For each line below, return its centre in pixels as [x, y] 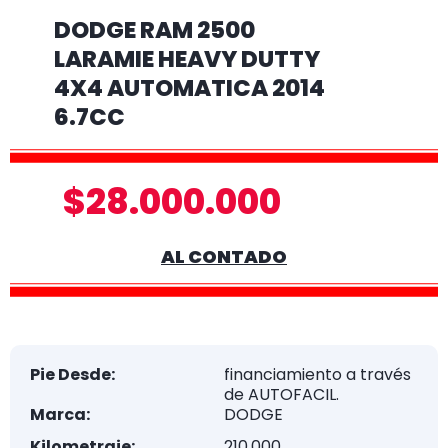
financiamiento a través [317, 374]
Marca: [60, 414]
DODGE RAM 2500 [154, 30]
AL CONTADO [224, 256]
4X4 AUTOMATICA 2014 [189, 88]
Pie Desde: [72, 374]
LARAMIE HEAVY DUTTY [187, 59]
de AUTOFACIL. [281, 394]
